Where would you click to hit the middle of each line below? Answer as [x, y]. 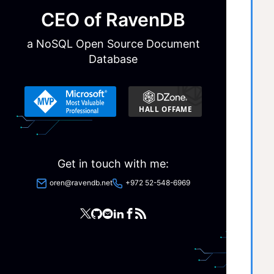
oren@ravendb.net [81, 183]
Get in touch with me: [113, 164]
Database [113, 59]
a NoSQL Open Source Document [113, 44]
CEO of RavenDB [113, 20]
